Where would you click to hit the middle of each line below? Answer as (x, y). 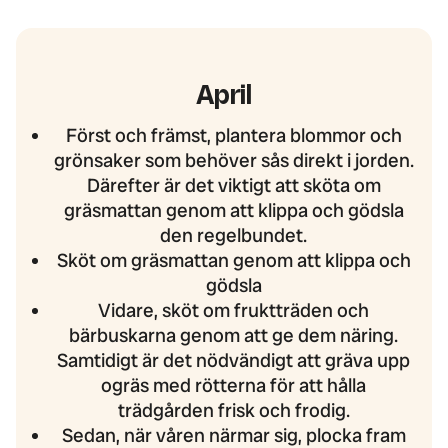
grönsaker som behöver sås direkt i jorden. (233, 161)
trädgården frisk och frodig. (233, 411)
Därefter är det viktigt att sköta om (233, 186)
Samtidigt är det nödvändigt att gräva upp (234, 361)
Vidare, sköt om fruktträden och (234, 311)
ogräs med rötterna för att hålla (234, 386)
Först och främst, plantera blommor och (233, 136)
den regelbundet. (234, 236)
